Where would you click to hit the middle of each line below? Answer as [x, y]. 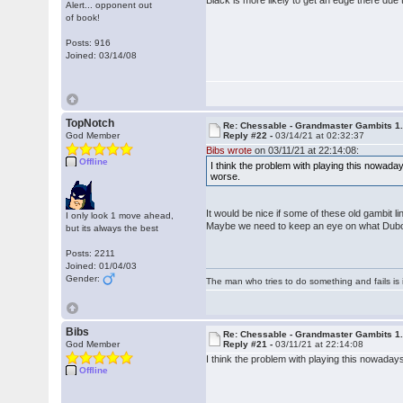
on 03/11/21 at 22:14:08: [306, 150]
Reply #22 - [250, 135]
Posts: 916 [89, 43]
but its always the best [112, 228]
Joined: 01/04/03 [102, 266]
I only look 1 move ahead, [120, 215]
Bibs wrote [229, 150]
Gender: [85, 278]
